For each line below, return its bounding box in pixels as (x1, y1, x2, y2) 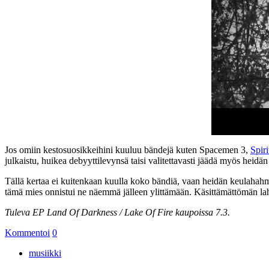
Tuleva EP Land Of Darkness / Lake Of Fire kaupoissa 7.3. (5, 207, 230, 217)
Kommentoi (5, 227, 50, 238)
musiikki (29, 247, 61, 258)
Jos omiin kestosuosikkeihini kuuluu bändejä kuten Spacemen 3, (5, 144, 250, 155)
